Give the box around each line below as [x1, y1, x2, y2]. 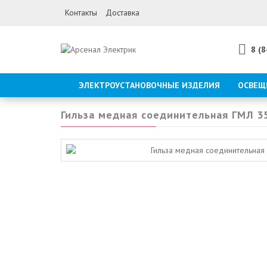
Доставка [105, 7, 139, 18]
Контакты [65, 7, 97, 18]
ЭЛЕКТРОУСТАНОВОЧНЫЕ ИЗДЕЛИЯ [79, 80, 220, 91]
